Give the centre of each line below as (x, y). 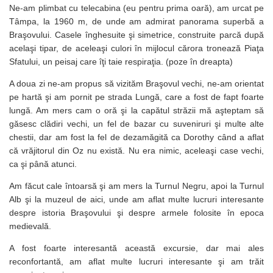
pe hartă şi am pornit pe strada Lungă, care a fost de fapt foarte (136, 97)
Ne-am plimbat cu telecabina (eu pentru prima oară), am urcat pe (136, 8)
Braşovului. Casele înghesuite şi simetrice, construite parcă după (136, 34)
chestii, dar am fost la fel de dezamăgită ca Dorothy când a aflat (136, 137)
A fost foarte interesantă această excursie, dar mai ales (136, 248)
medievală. (30, 226)
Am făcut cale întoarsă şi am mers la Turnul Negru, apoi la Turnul (136, 186)
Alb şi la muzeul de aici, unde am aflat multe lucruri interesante (136, 199)
